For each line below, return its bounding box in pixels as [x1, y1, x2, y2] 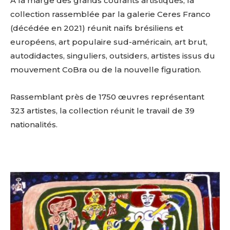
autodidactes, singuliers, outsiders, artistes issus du [10, 50, 215, 61]
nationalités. [10, 119, 57, 129]
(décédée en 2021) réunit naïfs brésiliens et [10, 23, 183, 33]
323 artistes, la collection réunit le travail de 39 [10, 105, 195, 116]
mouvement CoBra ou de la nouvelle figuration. [10, 64, 201, 74]
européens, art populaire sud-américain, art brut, [10, 36, 207, 47]
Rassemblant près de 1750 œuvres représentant [10, 91, 204, 102]
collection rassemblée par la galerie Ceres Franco [10, 9, 210, 19]
